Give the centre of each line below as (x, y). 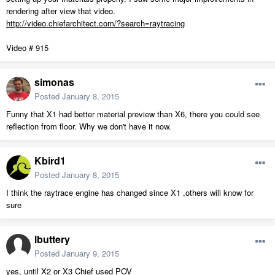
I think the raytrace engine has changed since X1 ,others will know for (130, 193)
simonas (54, 82)
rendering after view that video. (61, 11)
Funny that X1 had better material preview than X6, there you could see (133, 114)
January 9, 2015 (91, 254)
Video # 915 (27, 48)
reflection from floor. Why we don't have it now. (89, 126)
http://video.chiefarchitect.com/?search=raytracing (95, 23)
